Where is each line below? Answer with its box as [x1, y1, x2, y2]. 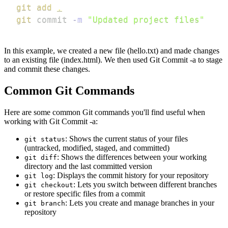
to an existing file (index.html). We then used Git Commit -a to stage [4, 55, 222, 64]
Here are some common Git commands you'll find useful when [4, 107, 205, 117]
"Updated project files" [88, 14, 205, 24]
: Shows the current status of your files [65, 134, 188, 143]
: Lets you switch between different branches [73, 180, 217, 189]
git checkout [24, 181, 73, 189]
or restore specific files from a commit [24, 189, 145, 198]
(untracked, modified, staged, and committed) [24, 143, 169, 152]
